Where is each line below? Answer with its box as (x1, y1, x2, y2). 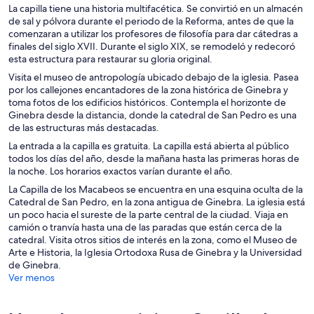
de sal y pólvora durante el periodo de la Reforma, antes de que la (8, 15, 294, 28)
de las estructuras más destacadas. (8, 121, 159, 135)
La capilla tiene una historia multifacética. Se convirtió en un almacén (8, 2, 303, 15)
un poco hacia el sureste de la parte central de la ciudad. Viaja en (8, 208, 288, 221)
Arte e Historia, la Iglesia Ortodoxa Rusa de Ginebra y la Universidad (8, 246, 302, 259)
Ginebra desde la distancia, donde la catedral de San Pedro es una (8, 109, 296, 122)
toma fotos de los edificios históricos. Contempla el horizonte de (8, 96, 286, 109)
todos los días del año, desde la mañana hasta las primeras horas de (8, 152, 299, 165)
